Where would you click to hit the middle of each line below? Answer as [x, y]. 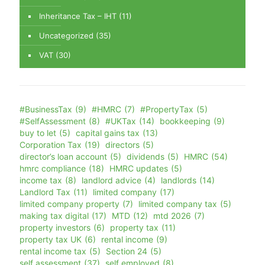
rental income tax [53, 251]
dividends [146, 157]
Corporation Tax [51, 145]
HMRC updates [139, 169]
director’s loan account [63, 157]
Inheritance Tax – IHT [78, 16]
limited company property [70, 204]
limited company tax [178, 204]
